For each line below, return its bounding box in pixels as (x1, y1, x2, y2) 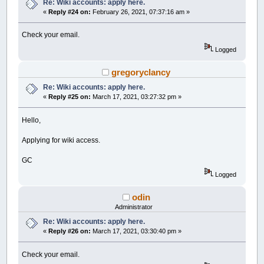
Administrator (114, 203, 153, 210)
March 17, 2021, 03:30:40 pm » (91, 227, 182, 235)
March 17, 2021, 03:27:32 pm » (91, 93, 182, 100)
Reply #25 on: (48, 93, 91, 100)
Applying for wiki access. (22, 136, 101, 144)
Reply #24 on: (48, 8, 91, 15)
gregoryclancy (111, 67, 171, 77)
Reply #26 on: (48, 227, 91, 235)
